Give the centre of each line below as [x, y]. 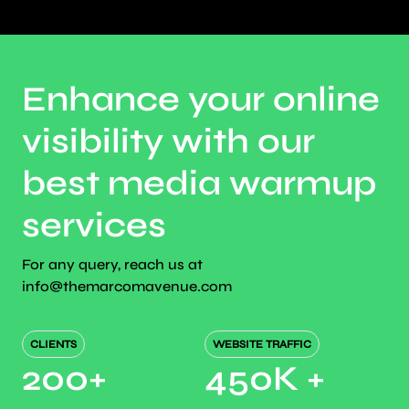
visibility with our [168, 142]
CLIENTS [53, 345]
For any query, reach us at [112, 265]
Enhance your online [201, 100]
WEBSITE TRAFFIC [262, 345]
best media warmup [199, 184]
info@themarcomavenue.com [127, 287]
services [94, 225]
